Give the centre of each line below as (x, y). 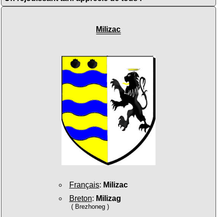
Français (84, 185)
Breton (80, 198)
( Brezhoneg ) (90, 206)
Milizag (108, 198)
